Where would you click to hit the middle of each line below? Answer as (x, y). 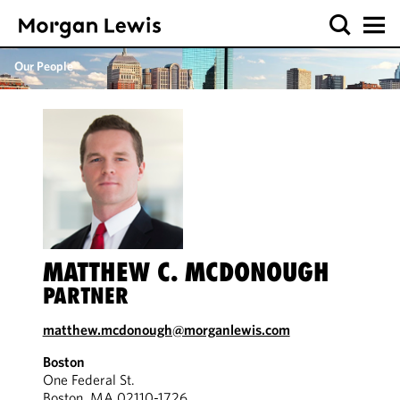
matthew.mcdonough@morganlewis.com (166, 329)
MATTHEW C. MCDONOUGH (186, 272)
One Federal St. (88, 379)
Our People (44, 66)
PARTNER (85, 296)
